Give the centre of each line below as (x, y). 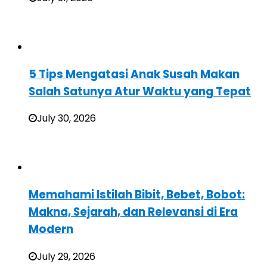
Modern (51, 229)
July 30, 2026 (66, 119)
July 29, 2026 (66, 256)
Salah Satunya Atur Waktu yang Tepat (140, 91)
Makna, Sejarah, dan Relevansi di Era (133, 212)
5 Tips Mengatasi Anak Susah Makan (134, 74)
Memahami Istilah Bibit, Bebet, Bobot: (137, 194)
